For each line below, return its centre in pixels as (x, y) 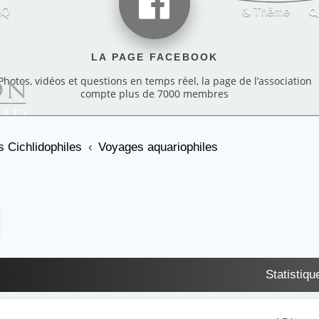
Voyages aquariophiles (158, 147)
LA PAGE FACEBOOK (155, 57)
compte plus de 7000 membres (155, 94)
